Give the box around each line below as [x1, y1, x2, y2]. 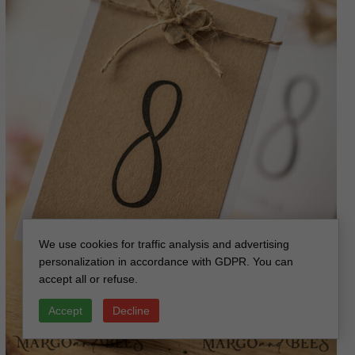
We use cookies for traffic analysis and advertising [39, 238, 289, 250]
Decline [113, 304, 150, 317]
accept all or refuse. [39, 273, 138, 285]
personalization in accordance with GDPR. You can [39, 255, 293, 268]
